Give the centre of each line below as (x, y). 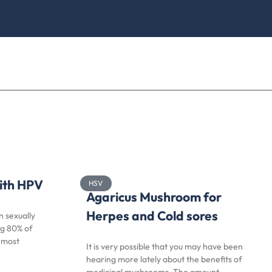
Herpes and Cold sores (152, 216)
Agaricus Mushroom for (154, 197)
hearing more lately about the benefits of (164, 259)
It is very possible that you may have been (165, 246)
